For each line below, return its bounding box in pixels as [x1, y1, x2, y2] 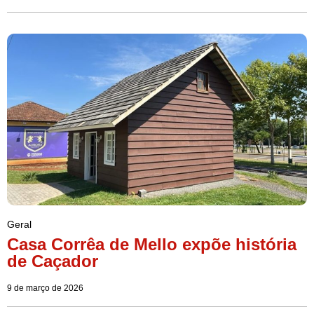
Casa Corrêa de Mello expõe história [7, 234, 296, 254]
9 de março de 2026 [7, 282, 83, 293]
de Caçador [7, 251, 98, 271]
